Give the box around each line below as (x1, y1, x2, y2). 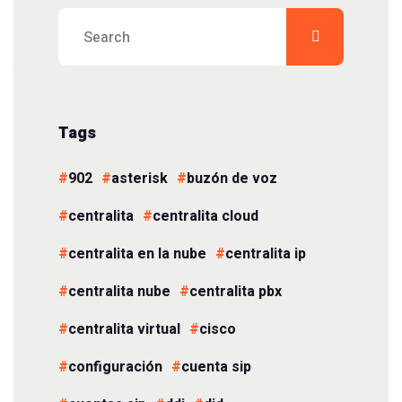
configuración (68, 355, 162, 378)
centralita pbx (189, 280, 282, 302)
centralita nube (68, 280, 170, 302)
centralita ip (225, 242, 306, 265)
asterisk (111, 167, 168, 189)
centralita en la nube (68, 242, 206, 265)
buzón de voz (187, 167, 277, 189)
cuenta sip (181, 355, 251, 378)
